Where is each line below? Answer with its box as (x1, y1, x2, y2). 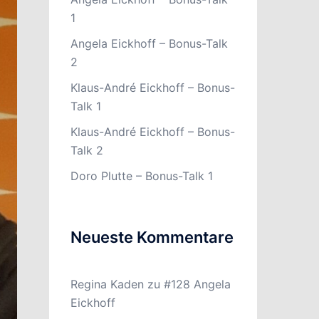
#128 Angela (163, 277, 231, 291)
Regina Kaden (70, 277, 144, 291)
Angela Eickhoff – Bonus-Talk (70, 36, 228, 51)
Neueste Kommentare (70, 228, 234, 246)
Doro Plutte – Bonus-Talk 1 (70, 169, 213, 183)
